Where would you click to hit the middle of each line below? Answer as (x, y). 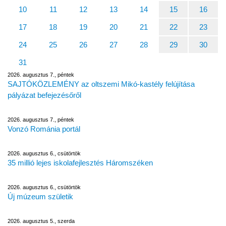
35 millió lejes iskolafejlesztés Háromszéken (80, 163)
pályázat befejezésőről (44, 95)
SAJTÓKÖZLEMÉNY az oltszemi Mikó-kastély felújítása (101, 84)
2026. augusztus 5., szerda (41, 221)
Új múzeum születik (40, 196)
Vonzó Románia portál (44, 129)
